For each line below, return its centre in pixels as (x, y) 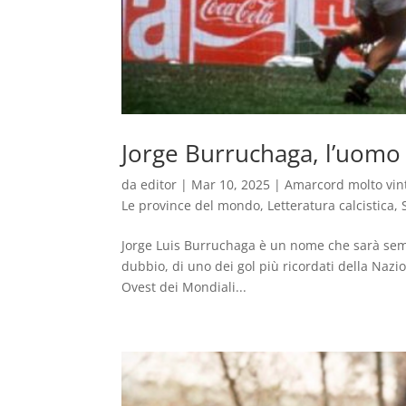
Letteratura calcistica (331, 206)
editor (159, 185)
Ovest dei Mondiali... (184, 287)
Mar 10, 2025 (231, 185)
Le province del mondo (191, 206)
